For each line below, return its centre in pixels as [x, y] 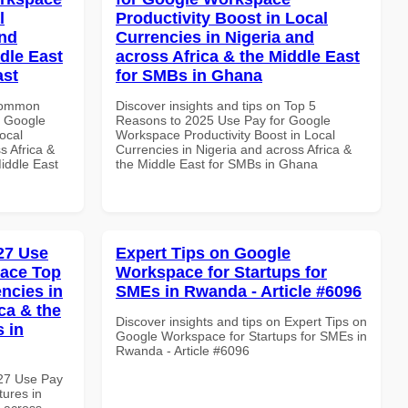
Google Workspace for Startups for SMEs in [241, 336]
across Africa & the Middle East [238, 56]
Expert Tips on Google [203, 253]
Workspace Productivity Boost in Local [225, 134]
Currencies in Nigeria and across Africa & [234, 149]
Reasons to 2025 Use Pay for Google [223, 120]
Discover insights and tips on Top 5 [216, 105]
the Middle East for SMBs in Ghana [217, 163]
